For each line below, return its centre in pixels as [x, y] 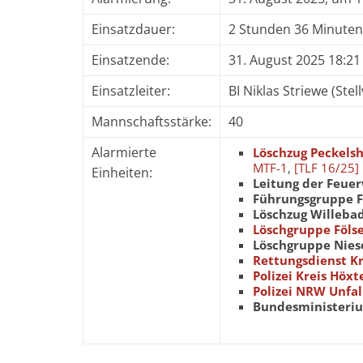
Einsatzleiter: [131, 91]
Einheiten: [122, 173]
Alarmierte [124, 152]
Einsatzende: [130, 60]
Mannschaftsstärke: [152, 122]
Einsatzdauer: [133, 29]
